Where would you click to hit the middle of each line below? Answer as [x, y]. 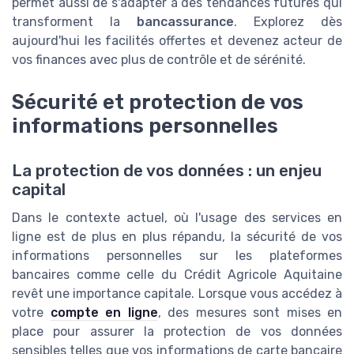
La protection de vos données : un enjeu [167, 170]
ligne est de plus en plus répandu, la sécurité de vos [177, 236]
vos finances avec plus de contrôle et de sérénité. [159, 60]
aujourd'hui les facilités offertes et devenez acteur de [177, 41]
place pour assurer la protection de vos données [177, 331]
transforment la [74, 22]
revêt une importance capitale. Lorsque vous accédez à [177, 293]
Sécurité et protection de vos [158, 102]
